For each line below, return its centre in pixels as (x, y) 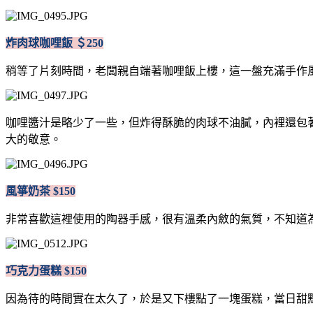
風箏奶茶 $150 (41, 191)
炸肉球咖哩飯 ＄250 (54, 43)
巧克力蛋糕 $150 (46, 270)
